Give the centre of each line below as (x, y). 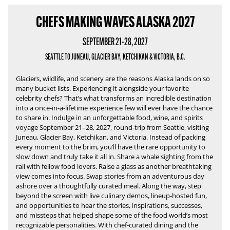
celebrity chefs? (39, 98)
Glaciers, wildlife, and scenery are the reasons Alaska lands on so (113, 79)
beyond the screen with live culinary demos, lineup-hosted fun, (111, 196)
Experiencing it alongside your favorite (131, 88)
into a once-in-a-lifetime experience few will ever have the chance (114, 108)
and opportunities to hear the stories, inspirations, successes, (109, 205)
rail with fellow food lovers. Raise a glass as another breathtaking (114, 166)
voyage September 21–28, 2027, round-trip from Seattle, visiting (112, 127)
